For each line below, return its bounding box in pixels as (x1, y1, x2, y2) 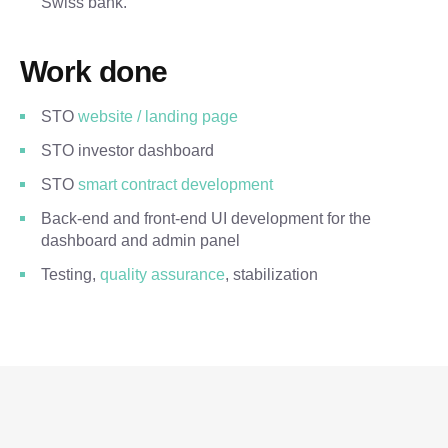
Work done (20, 55, 168, 88)
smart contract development (78, 176, 273, 193)
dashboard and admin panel (41, 232, 240, 249)
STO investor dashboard (41, 142, 214, 159)
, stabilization (225, 266, 318, 283)
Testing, (41, 266, 100, 283)
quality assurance (100, 266, 225, 283)
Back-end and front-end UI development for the (41, 210, 371, 227)
